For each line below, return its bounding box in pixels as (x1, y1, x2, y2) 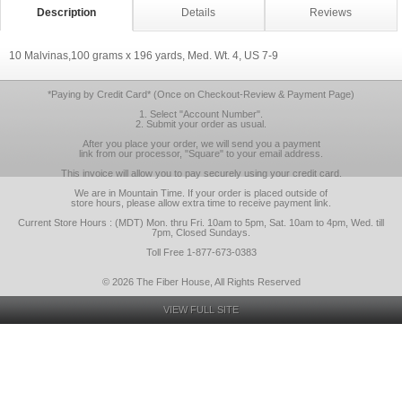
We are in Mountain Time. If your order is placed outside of (74, 188, 328, 198)
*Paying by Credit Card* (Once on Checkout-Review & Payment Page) (48, 89, 354, 100)
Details (181, 6, 216, 19)
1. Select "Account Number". (139, 109, 263, 119)
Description (36, 6, 96, 19)
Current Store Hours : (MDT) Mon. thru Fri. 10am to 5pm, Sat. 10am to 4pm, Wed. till (18, 217, 384, 228)
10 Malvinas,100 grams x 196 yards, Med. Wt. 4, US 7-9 (9, 49, 278, 62)
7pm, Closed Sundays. (152, 227, 250, 238)
